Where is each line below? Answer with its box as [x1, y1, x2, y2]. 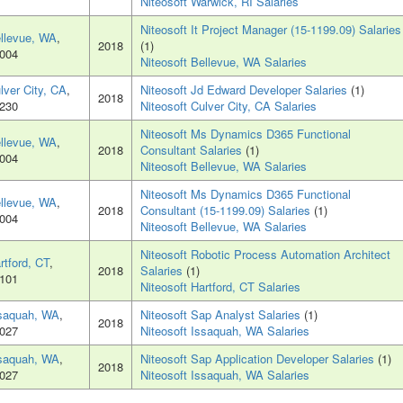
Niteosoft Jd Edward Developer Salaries [140, 81, 351, 99]
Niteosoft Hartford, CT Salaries [140, 278, 300, 296]
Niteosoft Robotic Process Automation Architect [140, 246, 390, 264]
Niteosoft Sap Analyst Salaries [140, 306, 304, 324]
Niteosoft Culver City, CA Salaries [140, 97, 317, 115]
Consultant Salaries [140, 141, 246, 159]
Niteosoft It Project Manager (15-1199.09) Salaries [140, 21, 401, 39]
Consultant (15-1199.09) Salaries [140, 201, 314, 219]
